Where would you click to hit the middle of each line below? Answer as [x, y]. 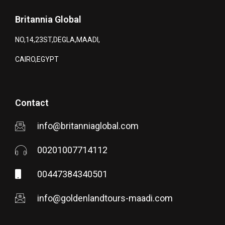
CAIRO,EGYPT [37, 60]
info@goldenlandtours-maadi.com [105, 198]
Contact [32, 103]
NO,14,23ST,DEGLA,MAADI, [58, 40]
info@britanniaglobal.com [88, 126]
